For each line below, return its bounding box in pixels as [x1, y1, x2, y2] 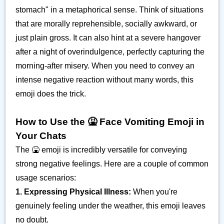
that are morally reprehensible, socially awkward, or [15, 19, 197, 28]
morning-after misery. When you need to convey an [15, 61, 194, 70]
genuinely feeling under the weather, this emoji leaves [15, 201, 205, 210]
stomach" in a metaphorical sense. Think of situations [15, 5, 203, 14]
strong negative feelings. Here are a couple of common [15, 159, 208, 168]
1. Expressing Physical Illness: [15, 187, 131, 196]
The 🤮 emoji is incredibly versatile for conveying [15, 145, 187, 154]
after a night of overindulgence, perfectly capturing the [15, 47, 204, 56]
